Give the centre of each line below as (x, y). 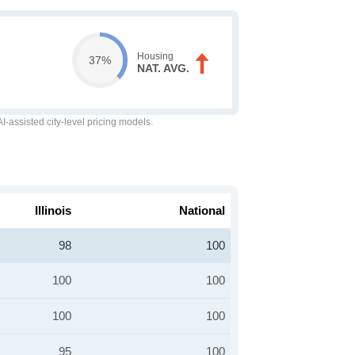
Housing (155, 56)
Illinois (53, 210)
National (202, 210)
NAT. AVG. (163, 68)
